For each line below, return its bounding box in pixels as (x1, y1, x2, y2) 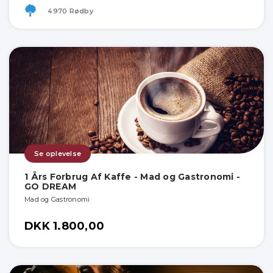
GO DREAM (24, 180, 76, 192)
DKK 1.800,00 (24, 219, 104, 233)
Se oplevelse (34, 149, 81, 158)
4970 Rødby (46, 7, 93, 15)
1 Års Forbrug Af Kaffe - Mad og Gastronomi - (24, 171, 240, 182)
